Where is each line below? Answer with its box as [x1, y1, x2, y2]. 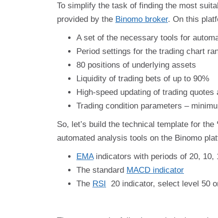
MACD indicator [127, 165, 184, 175]
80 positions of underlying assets [76, 60, 196, 70]
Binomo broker [115, 15, 168, 24]
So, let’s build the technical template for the [57, 120, 217, 129]
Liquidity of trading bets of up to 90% [76, 74, 209, 83]
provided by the [57, 15, 115, 24]
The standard [76, 165, 127, 175]
